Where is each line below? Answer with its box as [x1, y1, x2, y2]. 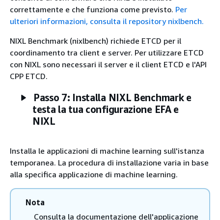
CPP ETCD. [10, 71, 48, 81]
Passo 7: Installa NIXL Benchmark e [33, 92, 192, 103]
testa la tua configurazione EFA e [32, 104, 179, 115]
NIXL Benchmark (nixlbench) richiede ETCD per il [10, 36, 181, 46]
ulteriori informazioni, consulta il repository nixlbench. [10, 16, 204, 26]
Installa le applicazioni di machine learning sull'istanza [10, 146, 204, 156]
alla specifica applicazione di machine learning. [10, 169, 178, 179]
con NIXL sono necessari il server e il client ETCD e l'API [10, 59, 207, 69]
